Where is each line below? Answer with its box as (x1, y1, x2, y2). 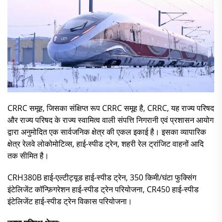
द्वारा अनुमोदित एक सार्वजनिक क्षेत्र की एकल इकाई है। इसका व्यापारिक (7, 126, 206, 137)
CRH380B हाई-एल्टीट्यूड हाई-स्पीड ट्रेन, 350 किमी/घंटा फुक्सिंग (7, 171, 196, 183)
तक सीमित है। (7, 150, 49, 161)
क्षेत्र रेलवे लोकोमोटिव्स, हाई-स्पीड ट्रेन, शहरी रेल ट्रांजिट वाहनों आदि (7, 138, 204, 149)
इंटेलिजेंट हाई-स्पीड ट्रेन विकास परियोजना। (7, 195, 132, 207)
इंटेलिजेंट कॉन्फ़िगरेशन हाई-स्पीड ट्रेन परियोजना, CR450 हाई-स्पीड (7, 183, 199, 195)
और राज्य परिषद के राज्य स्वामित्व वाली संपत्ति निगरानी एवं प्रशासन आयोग (7, 114, 214, 125)
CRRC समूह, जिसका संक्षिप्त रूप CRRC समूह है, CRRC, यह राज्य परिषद (7, 102, 214, 113)
